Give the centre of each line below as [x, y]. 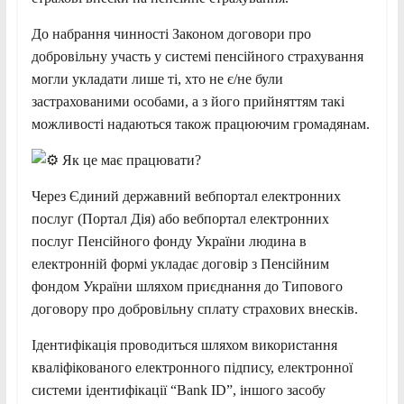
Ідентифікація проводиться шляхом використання [184, 345]
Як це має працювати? [129, 161]
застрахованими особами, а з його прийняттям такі [188, 102]
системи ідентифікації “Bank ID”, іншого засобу [178, 390]
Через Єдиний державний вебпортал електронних [186, 197]
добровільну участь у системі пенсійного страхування [197, 57]
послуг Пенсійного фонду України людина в [169, 242]
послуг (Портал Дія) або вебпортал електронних [180, 219]
